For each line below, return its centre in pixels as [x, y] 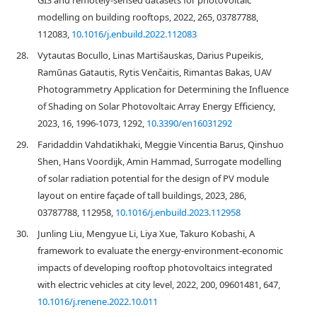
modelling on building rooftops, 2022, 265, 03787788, [148, 17]
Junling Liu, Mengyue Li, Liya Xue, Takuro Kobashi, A [146, 234]
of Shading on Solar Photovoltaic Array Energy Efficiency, [156, 106]
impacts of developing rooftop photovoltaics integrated [155, 267]
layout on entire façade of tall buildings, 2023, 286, [142, 195]
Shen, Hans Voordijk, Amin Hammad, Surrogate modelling [160, 161]
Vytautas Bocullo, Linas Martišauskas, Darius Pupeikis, [150, 55]
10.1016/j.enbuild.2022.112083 [134, 34]
